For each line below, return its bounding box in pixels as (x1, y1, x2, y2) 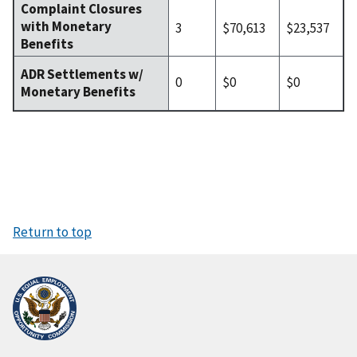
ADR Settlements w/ (21, 65, 143, 83)
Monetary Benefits (21, 82, 135, 100)
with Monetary (21, 17, 112, 35)
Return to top (13, 223, 92, 241)
